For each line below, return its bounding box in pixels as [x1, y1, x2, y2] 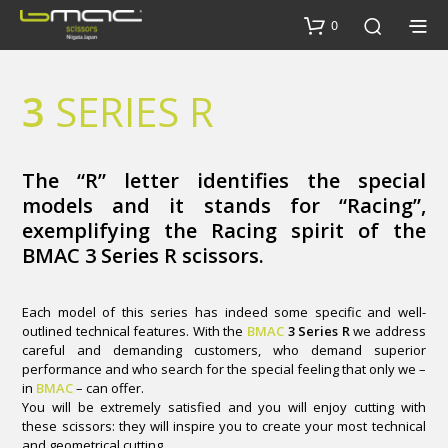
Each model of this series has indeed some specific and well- [22, 303, 426, 322]
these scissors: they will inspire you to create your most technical [22, 417, 426, 436]
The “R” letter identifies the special [22, 167, 426, 195]
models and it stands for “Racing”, [22, 192, 426, 220]
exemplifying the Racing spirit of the [22, 217, 426, 245]
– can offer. [73, 379, 145, 398]
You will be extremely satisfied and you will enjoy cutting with [22, 398, 426, 417]
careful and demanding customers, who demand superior [22, 341, 426, 360]
